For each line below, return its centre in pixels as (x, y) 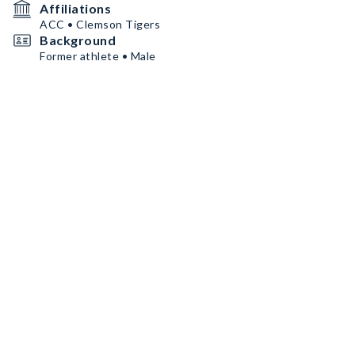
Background (78, 40)
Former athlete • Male (98, 56)
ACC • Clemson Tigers (100, 24)
